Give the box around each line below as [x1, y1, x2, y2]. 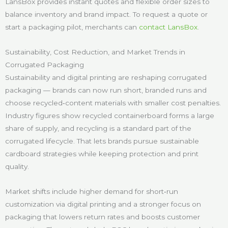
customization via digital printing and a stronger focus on [5, 200, 201, 209]
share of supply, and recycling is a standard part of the [5, 124, 191, 133]
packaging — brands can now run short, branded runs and [5, 86, 207, 95]
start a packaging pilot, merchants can [5, 23, 137, 32]
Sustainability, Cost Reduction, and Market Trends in [5, 48, 185, 56]
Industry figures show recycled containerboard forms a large [5, 111, 214, 120]
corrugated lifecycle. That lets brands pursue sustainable [5, 137, 199, 146]
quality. [5, 162, 29, 171]
